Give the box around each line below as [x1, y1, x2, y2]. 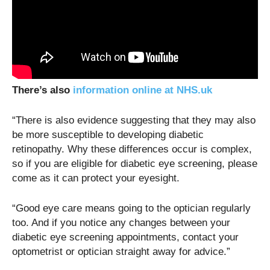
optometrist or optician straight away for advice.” [12, 245, 230, 257]
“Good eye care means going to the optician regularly [12, 202, 251, 214]
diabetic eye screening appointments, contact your [12, 231, 239, 243]
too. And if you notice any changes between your [12, 216, 230, 228]
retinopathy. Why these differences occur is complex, [12, 143, 252, 155]
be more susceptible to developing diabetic [12, 128, 204, 140]
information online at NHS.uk [73, 84, 212, 96]
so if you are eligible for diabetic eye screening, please [12, 157, 257, 169]
